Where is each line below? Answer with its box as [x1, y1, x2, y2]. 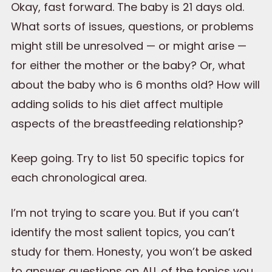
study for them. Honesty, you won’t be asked [11, 243, 252, 259]
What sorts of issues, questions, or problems [11, 18, 254, 34]
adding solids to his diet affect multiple [11, 96, 223, 112]
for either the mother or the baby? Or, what [11, 57, 245, 73]
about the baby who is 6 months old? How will [11, 76, 260, 92]
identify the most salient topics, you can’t [11, 224, 235, 240]
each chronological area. [11, 170, 146, 186]
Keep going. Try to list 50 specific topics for [11, 151, 245, 166]
